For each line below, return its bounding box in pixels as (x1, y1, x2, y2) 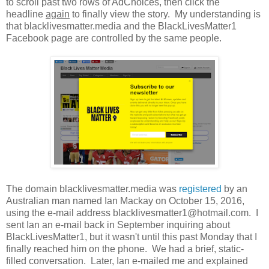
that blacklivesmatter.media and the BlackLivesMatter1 (6, 20, 237, 31)
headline (6, 8, 46, 19)
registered (179, 183, 222, 194)
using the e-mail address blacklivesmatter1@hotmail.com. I (6, 207, 258, 218)
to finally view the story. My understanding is (70, 8, 261, 19)
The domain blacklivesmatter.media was (6, 183, 179, 194)
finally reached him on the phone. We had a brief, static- (6, 243, 244, 254)
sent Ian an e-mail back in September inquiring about (6, 219, 230, 230)
